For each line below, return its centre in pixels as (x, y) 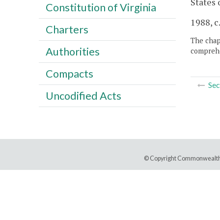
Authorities (72, 51)
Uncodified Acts (83, 96)
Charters (67, 29)
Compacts (69, 73)
